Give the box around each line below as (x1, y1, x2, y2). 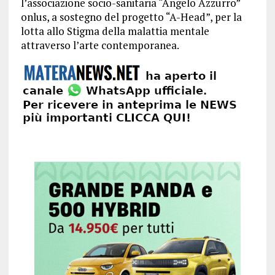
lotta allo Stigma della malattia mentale (20, 24, 209, 38)
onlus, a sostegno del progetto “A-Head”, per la (20, 10, 242, 24)
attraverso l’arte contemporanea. (20, 38, 179, 52)
